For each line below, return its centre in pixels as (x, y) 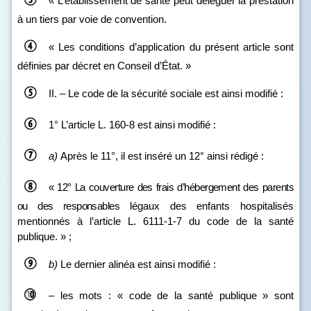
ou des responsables (69, 206)
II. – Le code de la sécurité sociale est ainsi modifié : (166, 93)
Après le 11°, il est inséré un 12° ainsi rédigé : (161, 155)
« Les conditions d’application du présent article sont (171, 47)
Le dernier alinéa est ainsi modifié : (138, 264)
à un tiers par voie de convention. (92, 19)
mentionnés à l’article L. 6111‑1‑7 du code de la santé (155, 221)
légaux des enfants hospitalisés (207, 206)
